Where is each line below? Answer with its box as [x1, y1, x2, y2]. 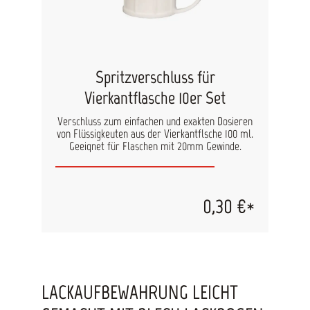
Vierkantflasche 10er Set [84, 87, 226, 108]
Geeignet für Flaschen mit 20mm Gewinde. [69, 139, 241, 153]
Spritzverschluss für [95, 66, 215, 87]
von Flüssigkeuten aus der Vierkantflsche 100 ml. [57, 127, 253, 140]
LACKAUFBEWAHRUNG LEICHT [42, 280, 238, 304]
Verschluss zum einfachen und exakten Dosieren [57, 114, 253, 128]
